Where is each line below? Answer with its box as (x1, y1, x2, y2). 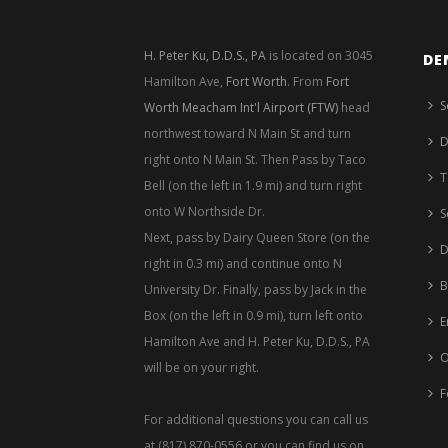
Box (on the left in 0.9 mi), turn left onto (144, 306, 363, 324)
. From (287, 72, 326, 90)
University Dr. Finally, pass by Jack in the (144, 280, 367, 298)
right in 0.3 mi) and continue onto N (144, 254, 342, 272)
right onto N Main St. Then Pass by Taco (144, 150, 366, 168)
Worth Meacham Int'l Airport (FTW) (144, 98, 338, 116)
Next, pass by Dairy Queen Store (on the (144, 228, 370, 246)
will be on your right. (144, 358, 259, 376)
